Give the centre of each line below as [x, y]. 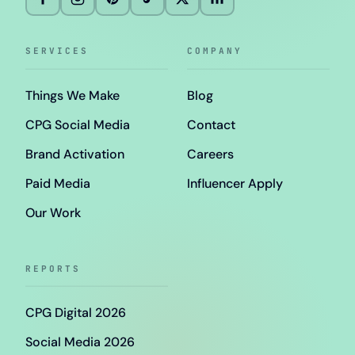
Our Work [53, 212]
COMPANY [215, 51]
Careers [210, 154]
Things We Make [73, 95]
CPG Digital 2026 [76, 313]
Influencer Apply [235, 183]
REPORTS [53, 268]
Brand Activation [75, 154]
